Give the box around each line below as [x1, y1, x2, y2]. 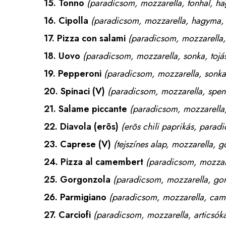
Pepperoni [58, 67, 101, 80]
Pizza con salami [57, 32, 126, 45]
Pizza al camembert [61, 155, 143, 168]
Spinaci [61, 85, 90, 98]
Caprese [60, 138, 96, 151]
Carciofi [59, 208, 91, 221]
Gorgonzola [60, 173, 110, 186]
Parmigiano [60, 191, 106, 204]
